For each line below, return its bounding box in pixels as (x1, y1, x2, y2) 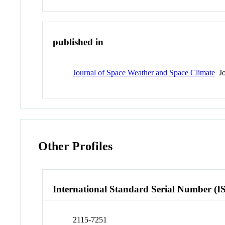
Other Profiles (38, 139, 113, 153)
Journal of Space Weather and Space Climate (73, 68, 215, 77)
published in (53, 37, 104, 48)
